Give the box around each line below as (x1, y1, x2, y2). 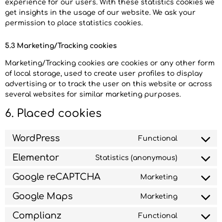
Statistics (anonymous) (95, 154, 177, 162)
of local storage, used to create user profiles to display (5, 70, 203, 78)
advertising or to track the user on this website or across (5, 80, 212, 88)
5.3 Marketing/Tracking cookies (5, 42, 117, 50)
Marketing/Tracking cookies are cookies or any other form (5, 59, 215, 67)
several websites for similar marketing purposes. (5, 91, 181, 99)
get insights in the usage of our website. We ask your (5, 8, 196, 16)
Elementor (12, 152, 59, 163)
